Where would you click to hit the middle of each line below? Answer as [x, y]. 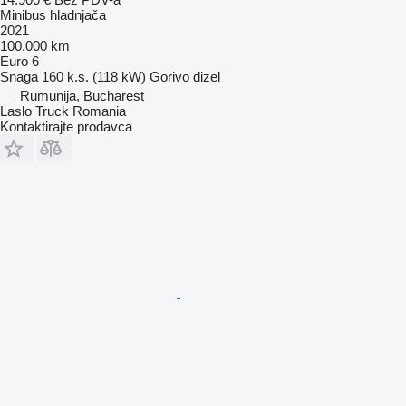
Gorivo [169, 76]
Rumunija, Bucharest [82, 95]
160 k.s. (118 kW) [94, 76]
